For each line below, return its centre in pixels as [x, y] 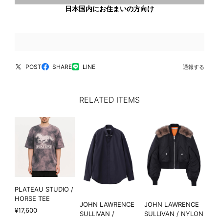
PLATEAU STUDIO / [44, 189]
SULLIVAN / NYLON [174, 213]
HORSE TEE [32, 198]
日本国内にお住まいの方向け [109, 9]
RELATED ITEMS [109, 100]
